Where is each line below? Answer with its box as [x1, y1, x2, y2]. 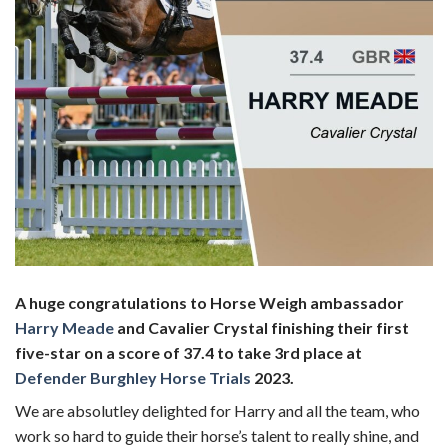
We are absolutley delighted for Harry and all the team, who [15, 400, 420, 420]
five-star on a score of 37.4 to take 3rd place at [15, 342, 362, 362]
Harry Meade [15, 317, 114, 337]
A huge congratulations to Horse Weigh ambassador [15, 292, 404, 312]
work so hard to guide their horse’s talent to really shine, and [15, 425, 419, 445]
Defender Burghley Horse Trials [15, 367, 251, 387]
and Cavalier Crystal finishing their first [114, 317, 409, 337]
